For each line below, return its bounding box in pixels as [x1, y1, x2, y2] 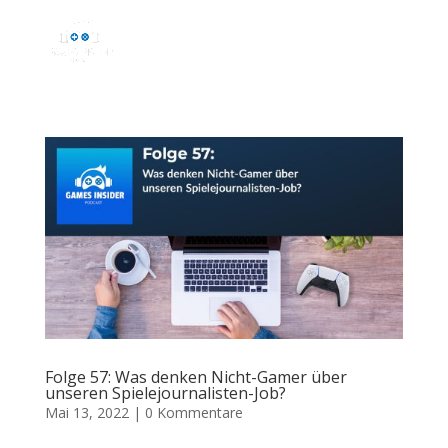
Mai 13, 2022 [44, 402, 129, 422]
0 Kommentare [144, 402, 243, 422]
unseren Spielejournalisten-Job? [44, 381, 286, 404]
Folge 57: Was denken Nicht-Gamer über [44, 365, 347, 388]
